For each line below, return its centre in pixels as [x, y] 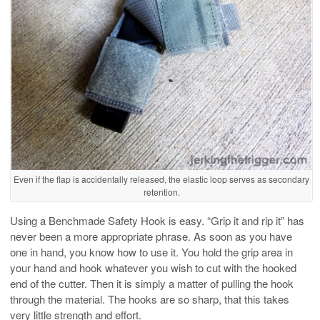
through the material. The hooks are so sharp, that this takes [150, 299]
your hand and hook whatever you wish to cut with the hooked [153, 268]
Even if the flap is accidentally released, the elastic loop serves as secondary [161, 179]
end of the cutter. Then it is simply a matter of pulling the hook [152, 284]
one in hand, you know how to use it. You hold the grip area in [151, 252]
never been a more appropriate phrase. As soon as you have [151, 236]
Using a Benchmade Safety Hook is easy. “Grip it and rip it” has [157, 221]
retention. [161, 191]
